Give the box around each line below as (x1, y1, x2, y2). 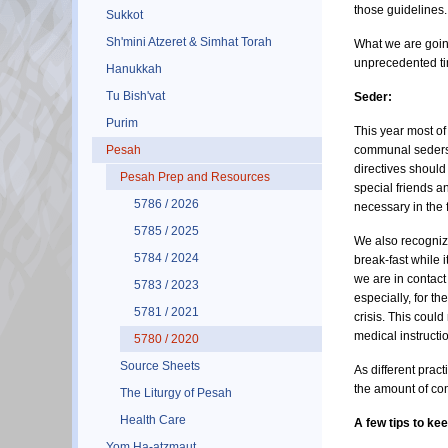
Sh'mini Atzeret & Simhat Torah (106, 34, 272, 49)
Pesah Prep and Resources (120, 169, 270, 184)
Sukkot (106, 7, 143, 22)
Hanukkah (106, 61, 162, 76)
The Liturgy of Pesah (120, 385, 232, 400)
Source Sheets (120, 358, 200, 373)
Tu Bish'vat (106, 88, 165, 103)
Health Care (120, 412, 186, 427)
